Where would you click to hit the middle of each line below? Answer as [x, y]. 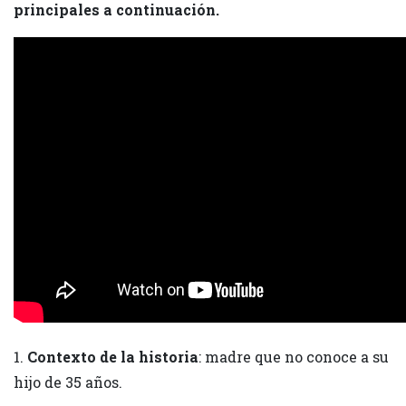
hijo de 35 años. [68, 382]
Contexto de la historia [113, 357]
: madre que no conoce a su [294, 357]
